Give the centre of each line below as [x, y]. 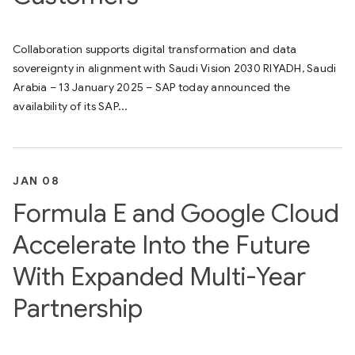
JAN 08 [36, 181]
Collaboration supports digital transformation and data [155, 49]
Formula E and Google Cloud [176, 213]
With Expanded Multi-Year [159, 277]
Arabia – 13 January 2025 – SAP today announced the [152, 87]
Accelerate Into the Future [162, 245]
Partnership [78, 308]
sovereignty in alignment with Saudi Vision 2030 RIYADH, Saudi [175, 68]
